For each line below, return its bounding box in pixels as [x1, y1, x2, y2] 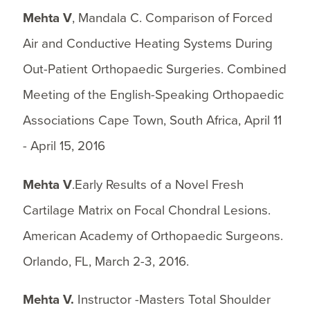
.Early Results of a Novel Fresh [71, 176, 244, 192]
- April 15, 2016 [22, 138, 105, 154]
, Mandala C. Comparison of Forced [71, 10, 273, 26]
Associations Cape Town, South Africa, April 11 [22, 112, 282, 128]
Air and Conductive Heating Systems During [22, 35, 273, 51]
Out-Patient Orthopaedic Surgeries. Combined [22, 61, 286, 77]
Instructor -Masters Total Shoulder [77, 292, 271, 308]
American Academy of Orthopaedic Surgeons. [22, 228, 283, 244]
